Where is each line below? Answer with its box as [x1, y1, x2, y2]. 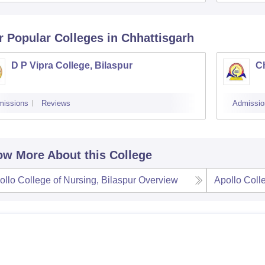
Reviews [41, 99, 70, 108]
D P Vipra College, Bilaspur [11, 60, 132, 70]
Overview [138, 175, 178, 185]
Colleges [54, 31, 104, 44]
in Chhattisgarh [106, 31, 194, 44]
